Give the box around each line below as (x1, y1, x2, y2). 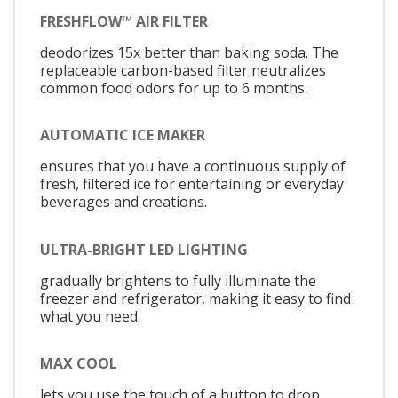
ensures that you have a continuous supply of (40, 156, 346, 177)
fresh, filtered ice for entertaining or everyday (40, 174, 344, 195)
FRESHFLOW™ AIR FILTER (40, 11, 208, 31)
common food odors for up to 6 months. (40, 77, 307, 98)
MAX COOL (40, 354, 117, 373)
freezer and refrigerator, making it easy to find (40, 288, 351, 308)
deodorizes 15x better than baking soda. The (40, 42, 338, 62)
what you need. (40, 306, 140, 326)
